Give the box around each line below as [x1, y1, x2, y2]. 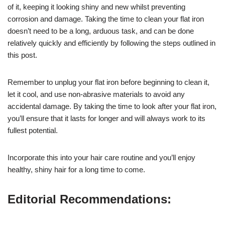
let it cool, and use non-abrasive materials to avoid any [8, 89, 185, 98]
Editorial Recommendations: [8, 192, 171, 206]
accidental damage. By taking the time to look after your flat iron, [8, 101, 216, 110]
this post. [8, 50, 37, 59]
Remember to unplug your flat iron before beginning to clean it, [8, 77, 209, 86]
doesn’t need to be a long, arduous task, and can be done [8, 26, 194, 35]
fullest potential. [8, 126, 58, 135]
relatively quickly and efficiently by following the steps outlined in [8, 38, 215, 47]
